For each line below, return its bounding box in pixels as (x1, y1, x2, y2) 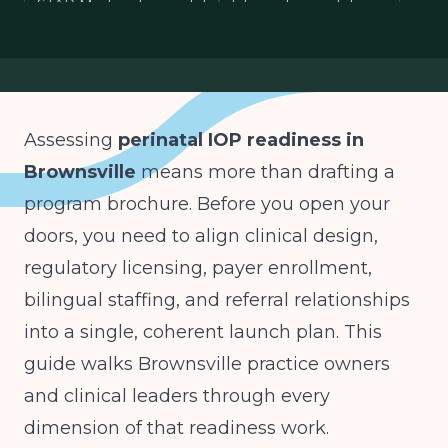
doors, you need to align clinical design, (24, 225, 378, 247)
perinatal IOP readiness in (118, 129, 364, 151)
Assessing (24, 129, 118, 151)
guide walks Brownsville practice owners (24, 353, 390, 375)
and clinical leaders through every (24, 385, 330, 407)
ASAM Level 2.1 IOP (37, 26, 175, 44)
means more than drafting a (136, 161, 395, 183)
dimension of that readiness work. (24, 417, 329, 439)
